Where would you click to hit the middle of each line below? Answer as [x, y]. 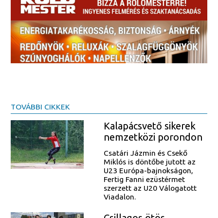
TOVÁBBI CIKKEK [41, 107]
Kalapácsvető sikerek [149, 126]
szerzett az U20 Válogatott [150, 188]
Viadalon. [119, 197]
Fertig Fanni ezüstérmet [144, 179]
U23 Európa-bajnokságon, [148, 171]
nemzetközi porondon [153, 137]
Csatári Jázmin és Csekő [145, 153]
